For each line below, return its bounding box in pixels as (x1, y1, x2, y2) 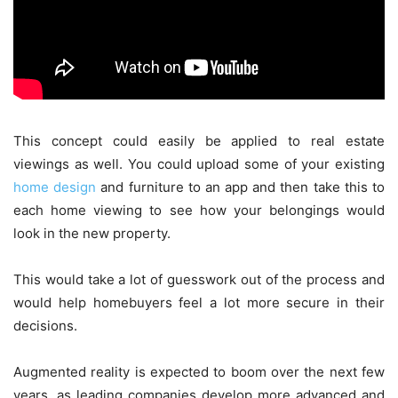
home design (13, 178, 97, 195)
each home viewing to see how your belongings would (13, 201, 385, 219)
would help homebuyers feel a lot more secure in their (13, 293, 385, 311)
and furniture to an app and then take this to (96, 178, 386, 195)
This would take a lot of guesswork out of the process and (13, 270, 385, 288)
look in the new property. (13, 224, 171, 242)
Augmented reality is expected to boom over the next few (13, 362, 385, 380)
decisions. (13, 316, 77, 334)
